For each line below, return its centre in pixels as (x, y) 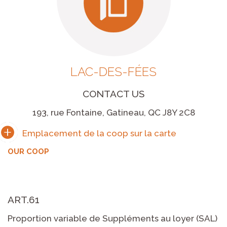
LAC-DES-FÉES (113, 71)
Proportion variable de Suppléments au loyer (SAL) (112, 218)
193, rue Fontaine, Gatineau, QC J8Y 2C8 (113, 112)
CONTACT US (113, 93)
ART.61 (24, 199)
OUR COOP (28, 151)
